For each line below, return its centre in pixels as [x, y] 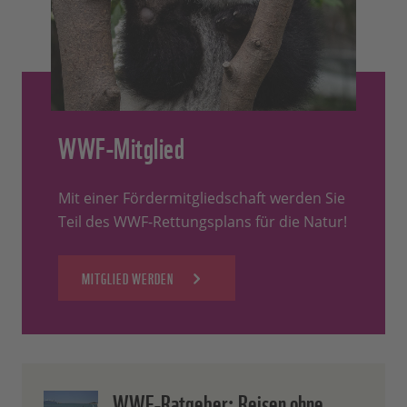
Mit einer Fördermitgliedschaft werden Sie [202, 199]
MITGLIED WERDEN [128, 278]
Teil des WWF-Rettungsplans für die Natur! [203, 222]
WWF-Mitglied [121, 146]
